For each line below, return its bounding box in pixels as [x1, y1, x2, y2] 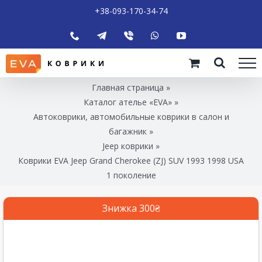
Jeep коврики [102, 140, 153, 151]
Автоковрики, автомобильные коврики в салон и [33, 111, 229, 122]
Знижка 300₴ [102, 201, 160, 215]
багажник [109, 125, 147, 137]
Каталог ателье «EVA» [84, 96, 172, 108]
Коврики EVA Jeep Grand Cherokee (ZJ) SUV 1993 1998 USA [18, 154, 244, 166]
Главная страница [92, 81, 164, 93]
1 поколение [106, 169, 156, 181]
